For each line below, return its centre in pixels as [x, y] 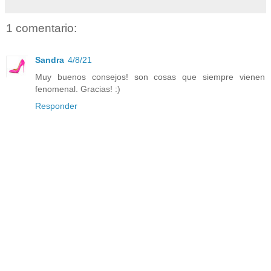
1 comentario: [41, 28]
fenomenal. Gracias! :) [78, 89]
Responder [56, 106]
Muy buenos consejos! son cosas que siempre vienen [150, 77]
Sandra [50, 60]
